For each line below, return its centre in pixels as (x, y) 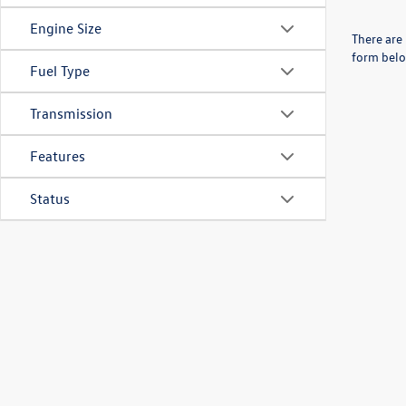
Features (58, 156)
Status (50, 198)
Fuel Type (60, 71)
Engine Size (66, 28)
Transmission (71, 113)
